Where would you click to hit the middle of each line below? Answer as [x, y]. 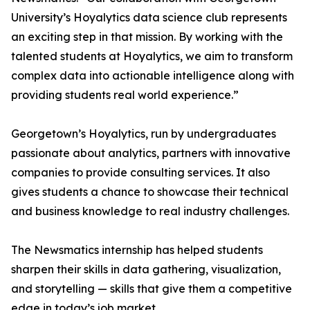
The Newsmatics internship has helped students [137, 250]
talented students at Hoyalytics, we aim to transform [152, 56]
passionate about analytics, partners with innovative [151, 153]
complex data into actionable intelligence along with [153, 75]
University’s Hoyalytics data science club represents [149, 17]
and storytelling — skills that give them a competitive [152, 289]
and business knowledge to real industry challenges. [150, 211]
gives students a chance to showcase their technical [150, 192]
